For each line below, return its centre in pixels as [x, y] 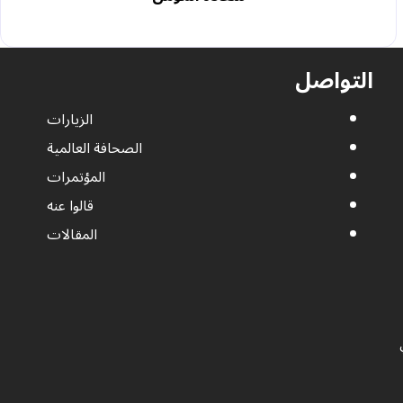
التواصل [334, 81]
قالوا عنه [71, 206]
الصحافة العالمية [95, 148]
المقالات [72, 235]
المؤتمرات [76, 177]
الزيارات [70, 120]
